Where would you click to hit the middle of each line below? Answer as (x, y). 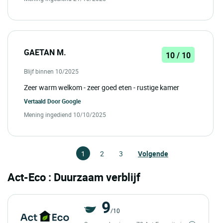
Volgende (153, 154)
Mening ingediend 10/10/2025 (65, 115)
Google (71, 101)
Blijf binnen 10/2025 (51, 71)
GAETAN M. (45, 53)
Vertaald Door (43, 101)
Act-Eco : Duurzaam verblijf (74, 177)
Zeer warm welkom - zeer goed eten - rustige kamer (102, 88)
